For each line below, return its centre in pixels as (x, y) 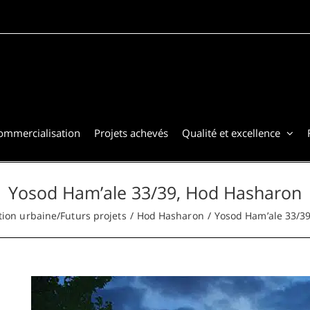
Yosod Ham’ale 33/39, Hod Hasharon (155, 192)
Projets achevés (131, 133)
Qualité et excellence (231, 133)
